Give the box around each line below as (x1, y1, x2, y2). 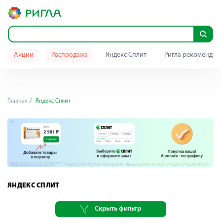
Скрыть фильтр (94, 205, 141, 213)
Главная (7, 98, 28, 104)
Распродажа (51, 51, 88, 59)
